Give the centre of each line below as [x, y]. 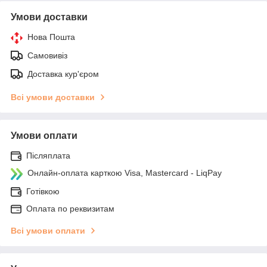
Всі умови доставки [53, 97]
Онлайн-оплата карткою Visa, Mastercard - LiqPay [125, 173]
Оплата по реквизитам [70, 208]
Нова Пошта [51, 37]
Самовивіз [47, 55]
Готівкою [43, 191]
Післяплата [48, 155]
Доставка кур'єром [63, 74]
